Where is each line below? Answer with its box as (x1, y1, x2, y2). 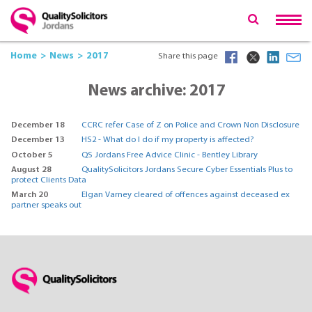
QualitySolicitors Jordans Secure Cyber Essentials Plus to (81, 166, 292, 175)
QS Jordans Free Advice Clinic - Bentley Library (81, 150, 258, 159)
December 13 (11, 136, 65, 145)
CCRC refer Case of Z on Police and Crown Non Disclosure (81, 121, 299, 130)
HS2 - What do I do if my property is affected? (81, 136, 254, 145)
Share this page (158, 52, 218, 61)
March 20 (11, 191, 48, 200)
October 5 (11, 150, 53, 159)
